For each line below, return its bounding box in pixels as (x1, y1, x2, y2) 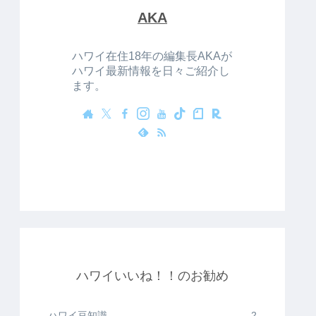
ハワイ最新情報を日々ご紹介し (72, 63, 230, 77)
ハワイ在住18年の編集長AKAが (72, 49, 232, 62)
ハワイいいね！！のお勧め (76, 269, 229, 284)
